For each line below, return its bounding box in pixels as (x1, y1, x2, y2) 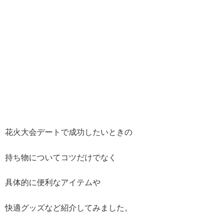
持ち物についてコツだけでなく (5, 153, 116, 162)
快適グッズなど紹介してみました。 (5, 203, 132, 212)
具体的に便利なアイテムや (5, 178, 101, 187)
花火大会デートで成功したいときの (5, 128, 132, 137)
